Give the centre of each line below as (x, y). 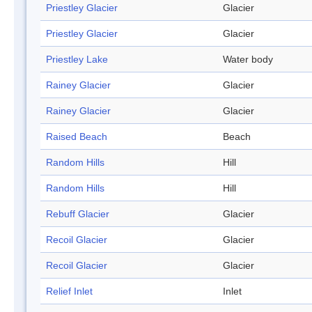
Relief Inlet (69, 291)
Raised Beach (77, 137)
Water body (248, 60)
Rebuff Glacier (78, 214)
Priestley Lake (77, 60)
